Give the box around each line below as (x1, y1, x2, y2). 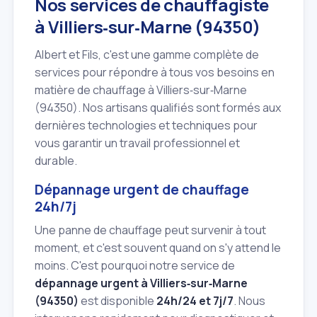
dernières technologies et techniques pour (35, 117, 258, 134)
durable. (35, 153, 77, 169)
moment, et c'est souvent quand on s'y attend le (35, 239, 281, 255)
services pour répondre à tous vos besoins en (35, 64, 275, 81)
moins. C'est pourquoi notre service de (35, 257, 235, 273)
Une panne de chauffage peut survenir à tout (35, 221, 266, 238)
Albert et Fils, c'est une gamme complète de (35, 47, 259, 63)
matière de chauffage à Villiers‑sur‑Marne (35, 82, 247, 98)
